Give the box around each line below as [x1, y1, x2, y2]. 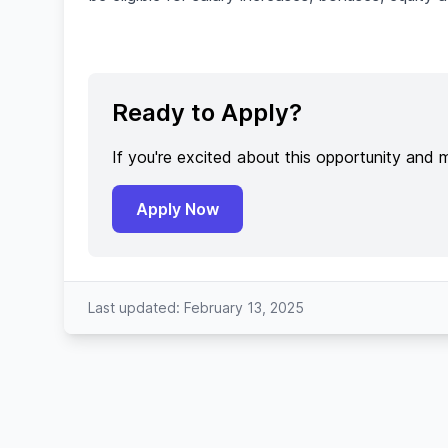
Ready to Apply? [112, 98, 302, 127]
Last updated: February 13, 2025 [88, 299, 304, 316]
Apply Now [136, 199, 219, 219]
